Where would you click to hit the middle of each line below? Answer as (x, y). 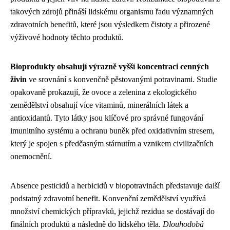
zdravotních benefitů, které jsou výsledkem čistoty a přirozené (110, 24)
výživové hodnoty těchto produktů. (67, 37)
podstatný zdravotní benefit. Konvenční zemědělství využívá (108, 198)
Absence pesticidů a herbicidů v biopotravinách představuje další (115, 185)
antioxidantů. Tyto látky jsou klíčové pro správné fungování (107, 118)
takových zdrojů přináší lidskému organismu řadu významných (112, 11)
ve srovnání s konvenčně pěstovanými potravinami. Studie (122, 79)
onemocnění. (31, 156)
